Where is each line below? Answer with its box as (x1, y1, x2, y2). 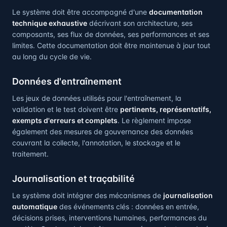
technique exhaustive (12, 19, 87, 27)
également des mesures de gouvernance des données (12, 127, 193, 136)
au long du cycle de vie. (12, 52, 92, 61)
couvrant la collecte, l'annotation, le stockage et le (12, 138, 180, 147)
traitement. (12, 149, 49, 158)
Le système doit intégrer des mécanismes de (12, 191, 163, 200)
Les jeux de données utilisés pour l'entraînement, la (12, 94, 181, 102)
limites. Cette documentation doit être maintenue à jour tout (12, 41, 210, 50)
